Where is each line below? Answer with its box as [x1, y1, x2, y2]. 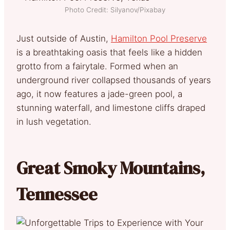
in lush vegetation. [16, 116, 91, 127]
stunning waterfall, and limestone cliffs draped [16, 102, 205, 113]
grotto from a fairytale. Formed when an [16, 61, 178, 71]
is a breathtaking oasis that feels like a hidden [16, 47, 202, 57]
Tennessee [16, 182, 98, 206]
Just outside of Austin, [16, 33, 111, 44]
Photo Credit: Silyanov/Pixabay [65, 5, 165, 14]
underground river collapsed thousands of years [16, 74, 211, 85]
